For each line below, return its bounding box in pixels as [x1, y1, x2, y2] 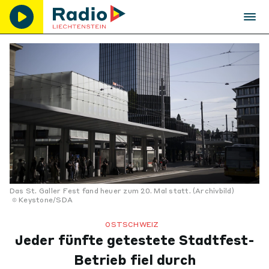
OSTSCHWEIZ [105, 220, 159, 229]
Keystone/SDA [17, 195, 73, 204]
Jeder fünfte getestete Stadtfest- [14, 232, 255, 249]
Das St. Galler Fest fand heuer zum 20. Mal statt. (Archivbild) [10, 186, 234, 195]
